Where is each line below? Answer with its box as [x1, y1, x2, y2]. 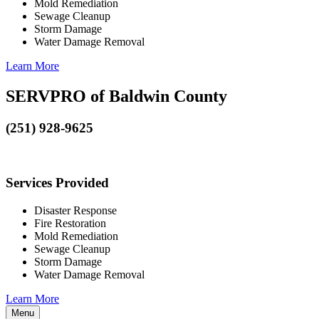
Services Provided [6, 175, 109, 191]
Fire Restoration [34, 216, 106, 229]
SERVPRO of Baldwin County [6, 86, 227, 105]
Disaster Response [34, 204, 117, 216]
